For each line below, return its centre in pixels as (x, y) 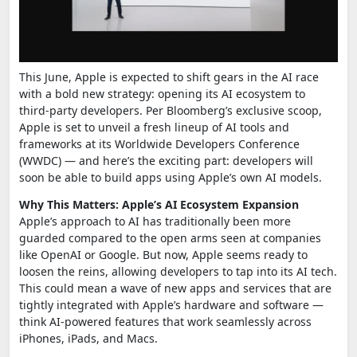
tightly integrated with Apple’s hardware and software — (171, 304)
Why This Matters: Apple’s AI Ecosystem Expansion (159, 204)
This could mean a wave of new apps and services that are (175, 288)
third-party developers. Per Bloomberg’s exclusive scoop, (171, 110)
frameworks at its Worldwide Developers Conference (159, 143)
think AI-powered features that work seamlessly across (165, 321)
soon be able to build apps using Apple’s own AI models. (171, 177)
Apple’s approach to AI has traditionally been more (155, 221)
